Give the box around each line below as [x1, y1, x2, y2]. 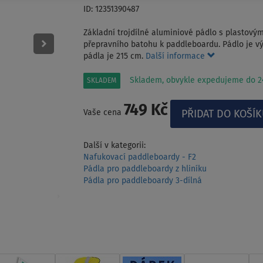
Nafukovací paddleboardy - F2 [83, 153, 196, 162]
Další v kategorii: [83, 141, 146, 150]
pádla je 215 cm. [83, 52, 146, 61]
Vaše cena [83, 109, 124, 117]
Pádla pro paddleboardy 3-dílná [83, 177, 202, 186]
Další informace [145, 52, 207, 61]
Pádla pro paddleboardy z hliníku [83, 165, 207, 174]
